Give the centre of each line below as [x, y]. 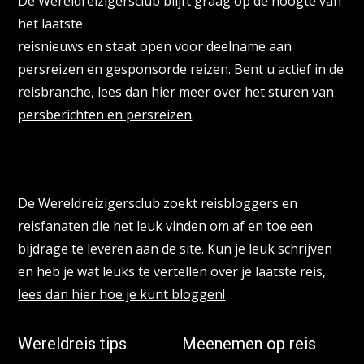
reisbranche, [58, 91]
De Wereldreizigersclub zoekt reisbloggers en [158, 203]
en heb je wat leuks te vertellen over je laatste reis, [172, 271]
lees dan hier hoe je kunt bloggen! [122, 294]
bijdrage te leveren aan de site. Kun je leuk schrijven [175, 248]
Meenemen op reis [249, 343]
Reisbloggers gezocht [97, 164]
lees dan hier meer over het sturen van [216, 91]
